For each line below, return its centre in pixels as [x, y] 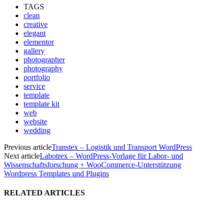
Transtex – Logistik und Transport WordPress [122, 147]
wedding [37, 130]
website [35, 121]
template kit [41, 104]
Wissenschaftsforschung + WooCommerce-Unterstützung [93, 165]
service [34, 86]
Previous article [28, 147]
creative [36, 24]
